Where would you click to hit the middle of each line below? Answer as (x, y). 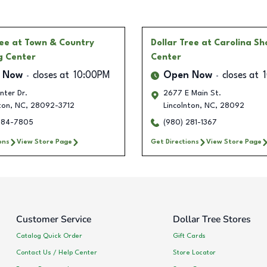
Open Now (188, 76)
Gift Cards (189, 236)
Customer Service (54, 220)
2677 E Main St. (192, 94)
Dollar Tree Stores (212, 220)
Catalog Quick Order (49, 236)
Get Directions (175, 142)
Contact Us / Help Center (57, 252)
